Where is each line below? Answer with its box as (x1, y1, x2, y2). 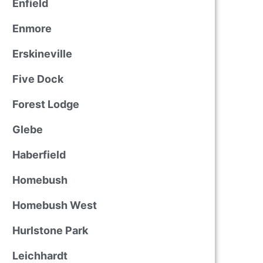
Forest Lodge (12, 98, 79, 110)
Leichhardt (12, 249, 68, 262)
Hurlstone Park (12, 224, 88, 237)
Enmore (12, 22, 52, 35)
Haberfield (12, 149, 66, 161)
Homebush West (12, 199, 97, 211)
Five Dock (12, 73, 63, 85)
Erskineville (12, 48, 72, 60)
